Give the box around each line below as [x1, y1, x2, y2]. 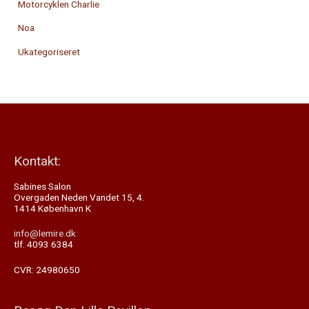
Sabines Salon [14, 180, 71, 192]
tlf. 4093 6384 [14, 239, 73, 250]
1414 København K [14, 202, 91, 214]
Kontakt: [14, 153, 61, 170]
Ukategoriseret [18, 46, 81, 57]
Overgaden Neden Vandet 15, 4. [14, 191, 144, 203]
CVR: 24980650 [14, 263, 80, 275]
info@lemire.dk [14, 228, 76, 239]
